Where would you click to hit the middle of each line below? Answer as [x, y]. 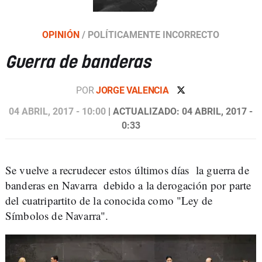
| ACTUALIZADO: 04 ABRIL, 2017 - [179, 111]
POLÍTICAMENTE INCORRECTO [154, 35]
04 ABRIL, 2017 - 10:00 [57, 111]
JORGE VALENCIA [133, 90]
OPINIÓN [62, 35]
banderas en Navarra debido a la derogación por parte [128, 185]
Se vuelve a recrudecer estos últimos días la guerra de [127, 170]
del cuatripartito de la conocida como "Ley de [109, 200]
